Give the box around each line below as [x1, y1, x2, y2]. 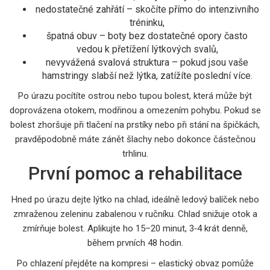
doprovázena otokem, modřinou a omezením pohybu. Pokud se [9, 104, 261, 116]
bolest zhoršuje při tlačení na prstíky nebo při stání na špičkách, [10, 119, 260, 130]
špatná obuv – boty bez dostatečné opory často [46, 30, 248, 42]
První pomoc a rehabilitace [28, 162, 242, 184]
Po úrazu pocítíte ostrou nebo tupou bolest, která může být [18, 90, 252, 101]
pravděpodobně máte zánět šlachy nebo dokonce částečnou [14, 133, 256, 145]
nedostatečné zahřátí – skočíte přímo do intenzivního [35, 3, 259, 15]
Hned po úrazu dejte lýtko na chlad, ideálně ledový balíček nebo [11, 193, 259, 205]
